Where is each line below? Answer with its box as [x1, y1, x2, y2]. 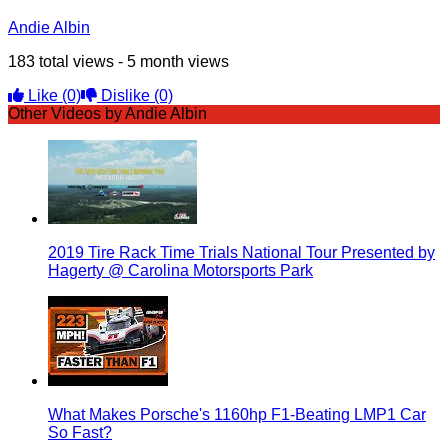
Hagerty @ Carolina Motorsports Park [48, 261, 313, 279]
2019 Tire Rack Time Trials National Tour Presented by [48, 243, 435, 261]
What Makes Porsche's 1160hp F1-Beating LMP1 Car [48, 405, 426, 423]
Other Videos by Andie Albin [8, 104, 207, 122]
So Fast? [48, 423, 112, 441]
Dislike [97, 86, 154, 104]
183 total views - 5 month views [8, 52, 229, 70]
